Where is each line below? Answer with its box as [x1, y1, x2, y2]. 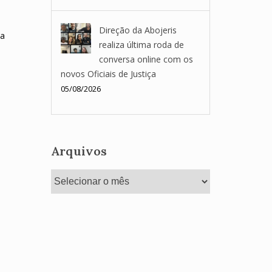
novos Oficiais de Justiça [60, 68, 156, 80]
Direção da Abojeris [98, 24, 177, 36]
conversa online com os [98, 53, 193, 65]
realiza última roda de [98, 39, 184, 50]
